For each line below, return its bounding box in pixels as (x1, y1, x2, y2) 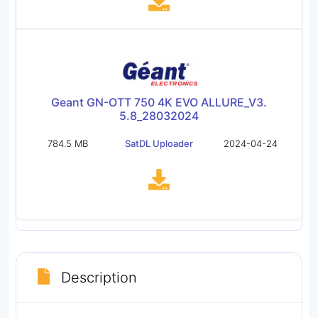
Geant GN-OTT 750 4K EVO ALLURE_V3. (51, 94, 267, 109)
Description (61, 268, 137, 286)
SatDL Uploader (124, 137, 193, 149)
